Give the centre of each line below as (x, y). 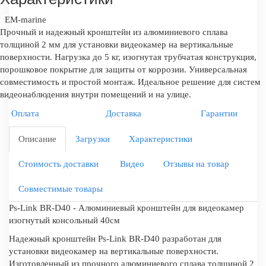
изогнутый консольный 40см (64, 220)
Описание (37, 139)
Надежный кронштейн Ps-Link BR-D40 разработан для (115, 239)
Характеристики (161, 139)
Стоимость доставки (58, 164)
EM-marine (24, 19)
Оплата (25, 113)
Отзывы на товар (196, 164)
